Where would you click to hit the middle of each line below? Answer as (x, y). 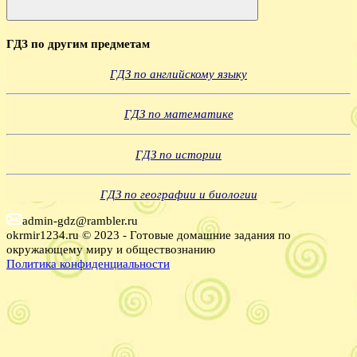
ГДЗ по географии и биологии (178, 194)
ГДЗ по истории (178, 154)
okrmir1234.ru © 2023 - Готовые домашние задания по (149, 235)
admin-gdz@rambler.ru (80, 221)
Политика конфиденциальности (88, 264)
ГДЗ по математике (178, 114)
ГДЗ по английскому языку (178, 74)
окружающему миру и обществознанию (111, 249)
